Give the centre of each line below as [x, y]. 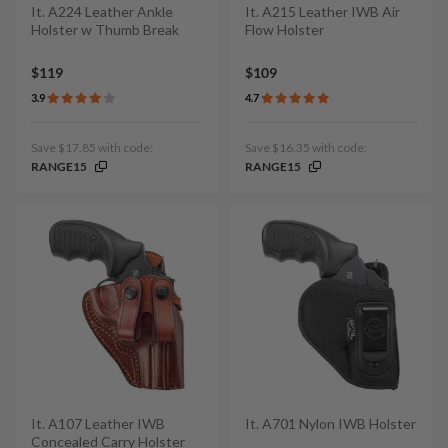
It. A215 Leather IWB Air [322, 11]
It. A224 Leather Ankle [102, 11]
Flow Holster [284, 29]
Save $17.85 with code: [92, 148]
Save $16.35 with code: [306, 148]
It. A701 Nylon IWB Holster [330, 424]
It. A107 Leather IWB [98, 424]
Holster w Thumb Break [105, 29]
